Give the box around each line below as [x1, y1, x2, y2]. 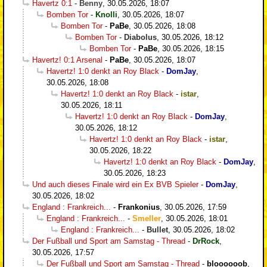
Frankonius [118, 202, 160, 212]
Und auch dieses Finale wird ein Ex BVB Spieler [32, 179, 198, 189]
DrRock [193, 236, 219, 246]
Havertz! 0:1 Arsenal [32, 55, 103, 64]
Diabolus [124, 32, 157, 42]
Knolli [95, 10, 117, 19]
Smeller [132, 213, 161, 223]
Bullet [147, 225, 168, 234]
